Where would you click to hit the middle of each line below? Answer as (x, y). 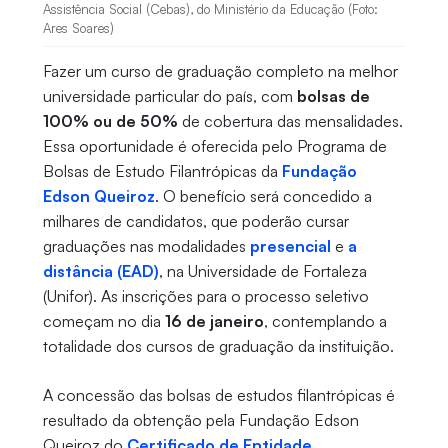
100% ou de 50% (110, 121)
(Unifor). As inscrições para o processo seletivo (205, 296)
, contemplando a (325, 321)
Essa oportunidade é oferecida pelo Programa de (214, 146)
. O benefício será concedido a (263, 196)
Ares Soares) (78, 28)
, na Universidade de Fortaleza (262, 271)
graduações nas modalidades (146, 246)
